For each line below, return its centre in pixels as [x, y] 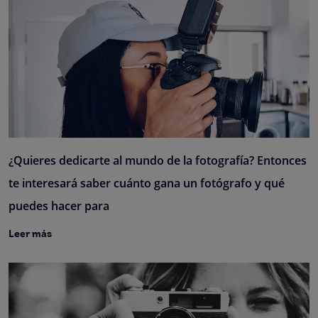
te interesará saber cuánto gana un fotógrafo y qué [147, 183]
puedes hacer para [59, 205]
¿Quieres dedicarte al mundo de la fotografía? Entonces [158, 160]
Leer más [30, 234]
